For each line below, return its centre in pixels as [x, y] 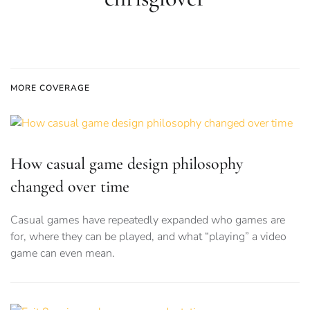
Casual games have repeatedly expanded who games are [148, 220]
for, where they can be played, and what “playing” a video [148, 237]
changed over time [70, 187]
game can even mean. [63, 254]
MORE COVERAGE [50, 88]
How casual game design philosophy [127, 164]
